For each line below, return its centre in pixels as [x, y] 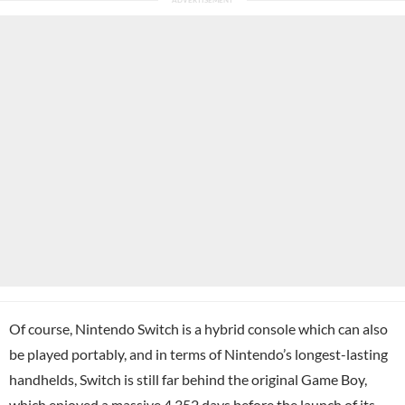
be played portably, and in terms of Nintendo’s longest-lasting [198, 353]
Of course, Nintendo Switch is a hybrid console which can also [198, 328]
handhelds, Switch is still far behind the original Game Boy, [188, 379]
